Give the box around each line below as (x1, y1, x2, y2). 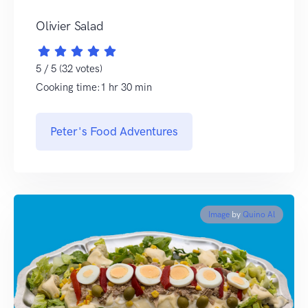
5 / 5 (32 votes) (36, 62, 102, 75)
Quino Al (243, 209, 275, 219)
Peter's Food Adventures (50, 124, 178, 138)
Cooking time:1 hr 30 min (36, 80, 152, 93)
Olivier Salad (36, 18, 104, 34)
